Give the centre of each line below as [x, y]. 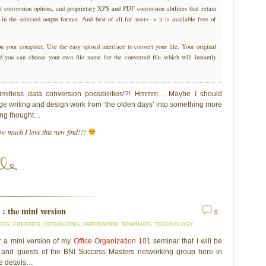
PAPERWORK [101, 224]
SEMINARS [136, 224]
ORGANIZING [62, 224]
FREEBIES [27, 224]
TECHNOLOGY [174, 224]
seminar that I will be [186, 241]
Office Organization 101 [112, 241]
